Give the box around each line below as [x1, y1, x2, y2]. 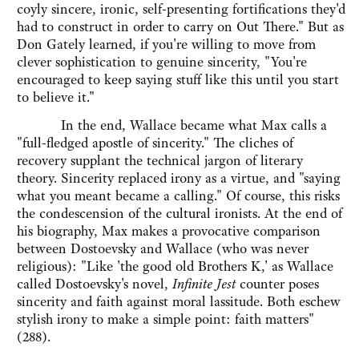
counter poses [236, 275, 319, 293]
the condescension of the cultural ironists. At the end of [17, 204, 342, 223]
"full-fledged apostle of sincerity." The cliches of [17, 134, 293, 152]
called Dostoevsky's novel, [17, 275, 172, 293]
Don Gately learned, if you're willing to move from [17, 35, 316, 54]
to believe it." [17, 88, 99, 107]
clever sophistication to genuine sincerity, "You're [17, 53, 307, 71]
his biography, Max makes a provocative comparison [17, 222, 321, 240]
